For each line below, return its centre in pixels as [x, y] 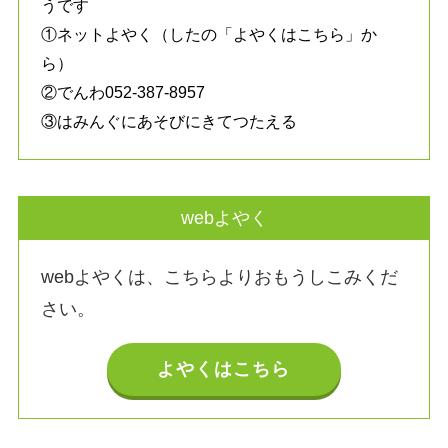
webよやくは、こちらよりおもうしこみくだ [220, 276]
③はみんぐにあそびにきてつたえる [169, 121]
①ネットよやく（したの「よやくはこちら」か [209, 34]
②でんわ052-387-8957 [123, 92]
